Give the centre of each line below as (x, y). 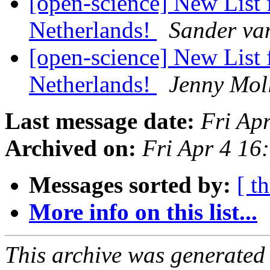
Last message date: (100, 121)
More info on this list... (143, 212)
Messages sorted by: (130, 185)
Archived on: (71, 148)
